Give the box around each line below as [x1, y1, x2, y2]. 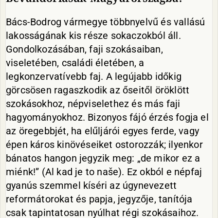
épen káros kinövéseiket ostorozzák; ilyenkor [6, 139, 203, 150]
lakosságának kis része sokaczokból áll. [6, 30, 181, 41]
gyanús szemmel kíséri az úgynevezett [6, 180, 177, 191]
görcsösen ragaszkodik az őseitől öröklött [6, 84, 190, 96]
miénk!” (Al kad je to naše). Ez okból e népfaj [6, 166, 202, 178]
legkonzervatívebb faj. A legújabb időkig [6, 71, 182, 82]
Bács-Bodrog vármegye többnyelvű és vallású [6, 16, 205, 28]
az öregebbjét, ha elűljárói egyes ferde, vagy [6, 125, 199, 137]
